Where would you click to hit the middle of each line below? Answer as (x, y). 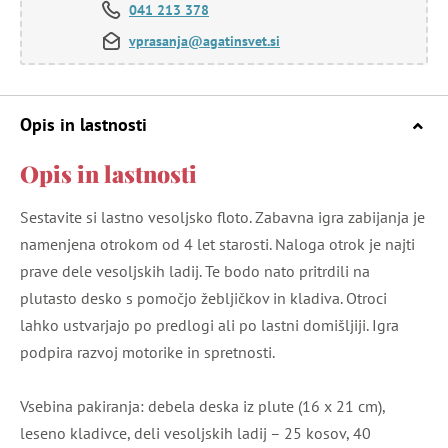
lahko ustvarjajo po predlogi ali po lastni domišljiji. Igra (209, 325)
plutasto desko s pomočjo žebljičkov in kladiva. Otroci (203, 298)
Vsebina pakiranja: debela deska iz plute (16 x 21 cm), (202, 406)
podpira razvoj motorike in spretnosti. (147, 352)
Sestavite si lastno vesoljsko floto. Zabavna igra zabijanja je (222, 217)
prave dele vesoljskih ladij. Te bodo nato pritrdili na (195, 271)
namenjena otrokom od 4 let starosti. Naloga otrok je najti (217, 244)
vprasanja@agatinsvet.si (204, 41)
